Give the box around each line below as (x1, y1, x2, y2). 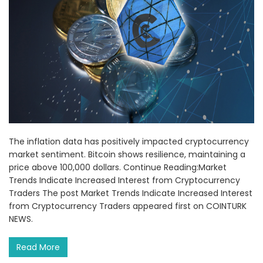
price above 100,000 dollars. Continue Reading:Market (9, 161, 227, 174)
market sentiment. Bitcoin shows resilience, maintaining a (9, 149, 245, 161)
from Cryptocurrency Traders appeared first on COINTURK (9, 200, 247, 213)
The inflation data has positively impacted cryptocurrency (9, 136, 249, 148)
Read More (16, 241, 60, 254)
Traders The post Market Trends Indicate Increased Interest (9, 187, 252, 200)
